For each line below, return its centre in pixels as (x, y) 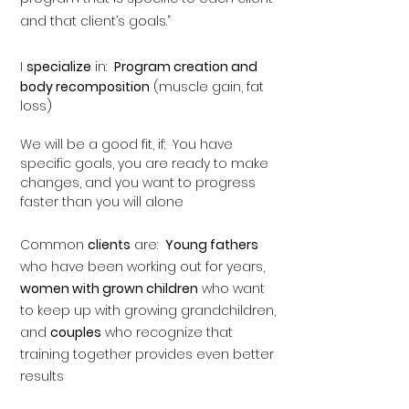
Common (54, 245)
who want (231, 288)
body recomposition (85, 87)
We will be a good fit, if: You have (126, 144)
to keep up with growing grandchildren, (148, 310)
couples (76, 332)
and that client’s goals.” (95, 21)
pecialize (63, 67)
